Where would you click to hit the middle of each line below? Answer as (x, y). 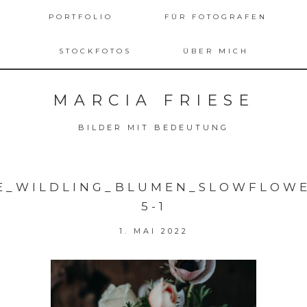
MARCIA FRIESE (153, 100)
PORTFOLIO (81, 17)
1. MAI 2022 (153, 231)
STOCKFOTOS (95, 51)
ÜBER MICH (216, 51)
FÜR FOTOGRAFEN (216, 17)
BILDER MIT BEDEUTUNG (153, 127)
